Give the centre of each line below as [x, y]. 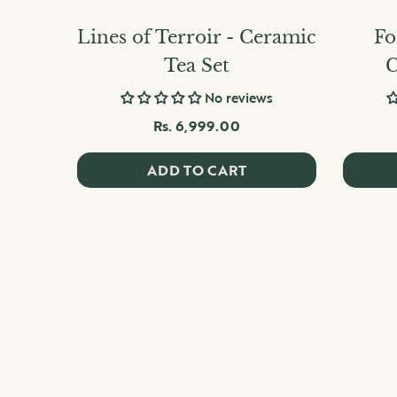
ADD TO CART [197, 171]
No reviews [239, 98]
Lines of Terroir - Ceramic [197, 38]
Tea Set [197, 66]
